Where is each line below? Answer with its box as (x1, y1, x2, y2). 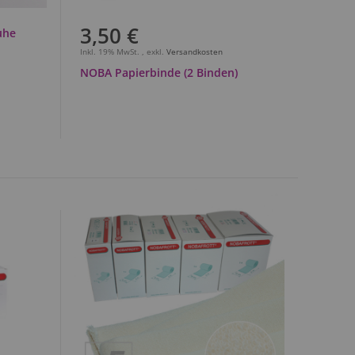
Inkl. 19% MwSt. (79, 45, 142, 57)
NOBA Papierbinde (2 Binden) (79, 64, 238, 80)
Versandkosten (166, 45, 223, 57)
